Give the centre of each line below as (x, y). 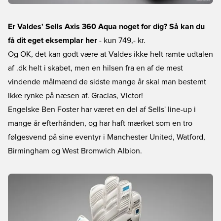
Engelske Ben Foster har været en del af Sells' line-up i (102, 110)
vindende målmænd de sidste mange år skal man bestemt (107, 82)
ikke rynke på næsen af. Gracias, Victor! (75, 96)
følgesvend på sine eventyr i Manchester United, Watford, (107, 137)
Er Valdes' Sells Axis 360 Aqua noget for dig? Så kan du (106, 27)
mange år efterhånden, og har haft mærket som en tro (100, 123)
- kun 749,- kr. (121, 40)
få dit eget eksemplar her (53, 40)
